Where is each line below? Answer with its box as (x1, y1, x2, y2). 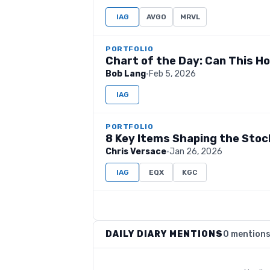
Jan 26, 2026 (169, 146, 222, 157)
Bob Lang (105, 69, 146, 79)
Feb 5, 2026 (149, 69, 196, 79)
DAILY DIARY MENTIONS (105, 229, 223, 239)
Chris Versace (105, 146, 166, 157)
